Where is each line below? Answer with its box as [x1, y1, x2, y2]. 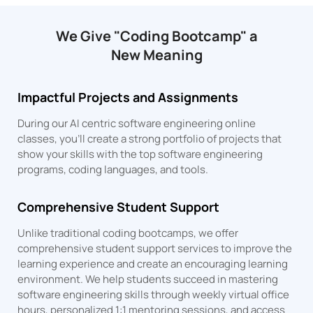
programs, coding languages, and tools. [17, 161, 209, 177]
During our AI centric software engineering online [17, 115, 256, 131]
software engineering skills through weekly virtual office [17, 286, 290, 302]
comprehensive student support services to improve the [17, 240, 293, 256]
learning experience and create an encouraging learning [17, 256, 289, 271]
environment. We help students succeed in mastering [17, 271, 279, 286]
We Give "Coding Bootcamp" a [55, 26, 258, 45]
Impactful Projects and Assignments [17, 88, 239, 105]
